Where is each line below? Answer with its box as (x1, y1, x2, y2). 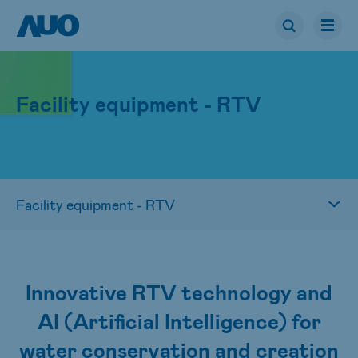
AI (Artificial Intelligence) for (37, 308, 321, 333)
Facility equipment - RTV (16, 91, 261, 116)
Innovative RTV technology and (26, 280, 332, 304)
